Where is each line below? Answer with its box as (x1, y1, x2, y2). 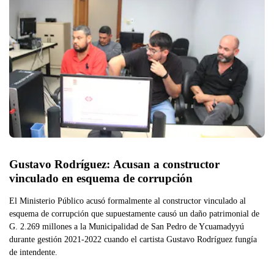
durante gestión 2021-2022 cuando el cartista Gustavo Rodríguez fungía (9, 234, 257, 244)
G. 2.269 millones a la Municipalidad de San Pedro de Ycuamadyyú (9, 221, 244, 231)
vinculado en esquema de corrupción (9, 171, 193, 185)
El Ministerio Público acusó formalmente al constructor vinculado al (9, 195, 246, 206)
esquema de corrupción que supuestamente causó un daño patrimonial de (9, 208, 259, 218)
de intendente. (9, 246, 57, 257)
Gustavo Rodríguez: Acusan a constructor (9, 157, 220, 171)
